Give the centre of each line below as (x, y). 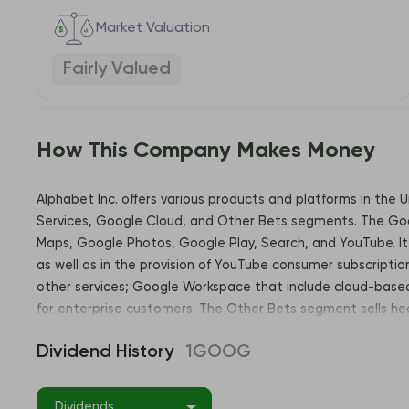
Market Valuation (153, 28)
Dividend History (105, 352)
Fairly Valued (117, 69)
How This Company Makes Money (206, 150)
